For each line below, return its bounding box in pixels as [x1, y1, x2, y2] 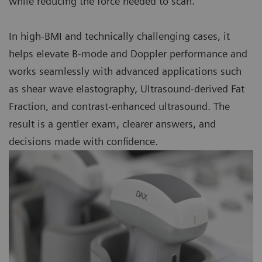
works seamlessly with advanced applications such [9, 65, 242, 78]
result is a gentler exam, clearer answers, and [9, 118, 216, 130]
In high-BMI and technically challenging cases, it [9, 30, 230, 43]
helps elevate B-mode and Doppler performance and [9, 47, 247, 60]
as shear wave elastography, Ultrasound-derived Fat [9, 82, 244, 95]
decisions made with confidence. [9, 135, 158, 148]
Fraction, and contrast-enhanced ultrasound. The [9, 100, 230, 113]
